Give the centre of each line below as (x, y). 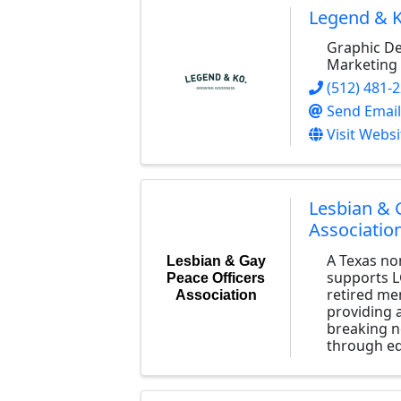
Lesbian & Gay (216, 260)
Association (216, 294)
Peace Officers (216, 277)
